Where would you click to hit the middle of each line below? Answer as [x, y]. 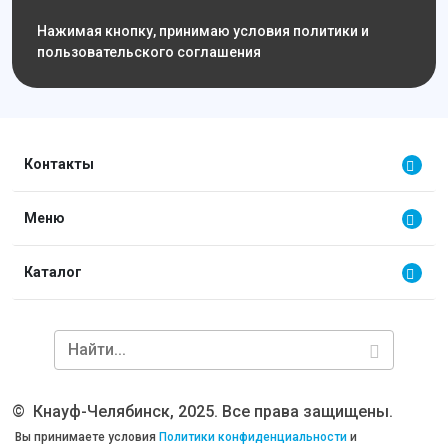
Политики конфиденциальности [253, 437]
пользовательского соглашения [149, 52]
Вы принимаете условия [85, 437]
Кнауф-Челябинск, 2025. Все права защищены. [213, 411]
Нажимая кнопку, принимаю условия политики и [203, 31]
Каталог [53, 272]
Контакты [59, 164]
